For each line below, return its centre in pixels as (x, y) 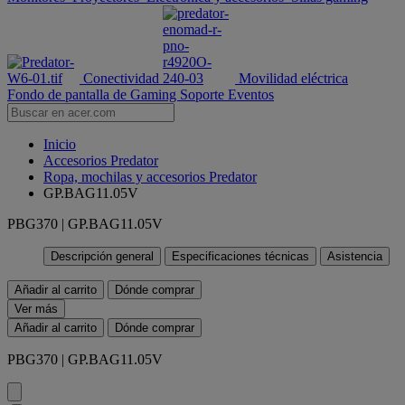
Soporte (204, 94)
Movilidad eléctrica (293, 78)
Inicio (60, 144)
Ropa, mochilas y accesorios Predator (150, 177)
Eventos (251, 94)
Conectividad (121, 78)
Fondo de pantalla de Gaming (94, 94)
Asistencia (355, 256)
